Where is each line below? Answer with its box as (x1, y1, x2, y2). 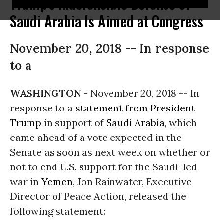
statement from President (75, 102, 195, 114)
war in (10, 175, 41, 188)
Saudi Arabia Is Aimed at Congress (10, 10, 203, 32)
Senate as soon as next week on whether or (10, 146, 210, 158)
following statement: (10, 205, 105, 217)
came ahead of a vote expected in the (10, 131, 182, 143)
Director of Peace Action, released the (10, 190, 186, 202)
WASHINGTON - (10, 87, 90, 99)
